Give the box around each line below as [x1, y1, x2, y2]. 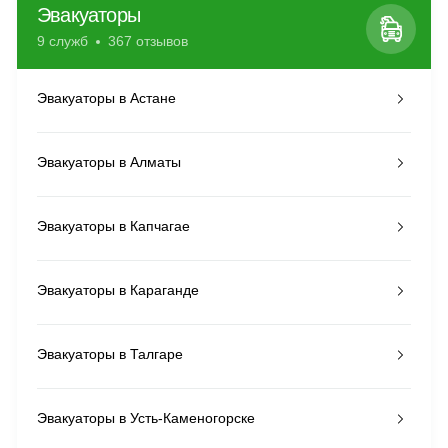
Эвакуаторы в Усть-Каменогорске [37, 410, 255, 426]
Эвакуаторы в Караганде [37, 282, 199, 298]
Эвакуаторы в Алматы [37, 154, 181, 170]
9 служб [37, 33, 88, 49]
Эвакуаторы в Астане [37, 90, 176, 106]
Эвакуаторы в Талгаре [37, 346, 183, 362]
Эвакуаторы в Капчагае [37, 218, 190, 234]
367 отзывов [108, 33, 188, 49]
